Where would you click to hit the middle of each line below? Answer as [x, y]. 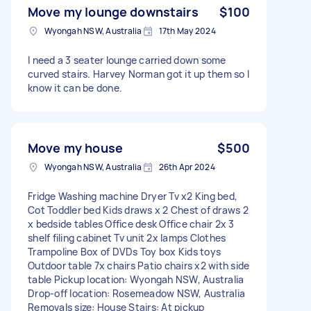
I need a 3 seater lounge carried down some [127, 60]
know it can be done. [75, 87]
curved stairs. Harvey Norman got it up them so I [138, 74]
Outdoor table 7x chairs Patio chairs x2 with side [139, 265]
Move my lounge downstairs [113, 11]
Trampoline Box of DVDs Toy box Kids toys [124, 251]
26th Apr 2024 [187, 167]
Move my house [75, 148]
